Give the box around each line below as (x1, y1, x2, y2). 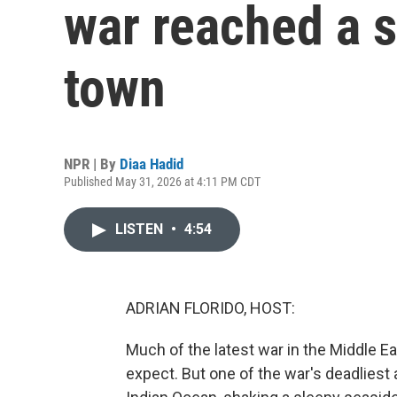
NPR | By (64, 155, 120, 173)
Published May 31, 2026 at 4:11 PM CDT (64, 175, 261, 189)
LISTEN (115, 221, 167, 237)
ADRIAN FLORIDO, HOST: (126, 299, 295, 317)
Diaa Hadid (120, 155, 183, 173)
